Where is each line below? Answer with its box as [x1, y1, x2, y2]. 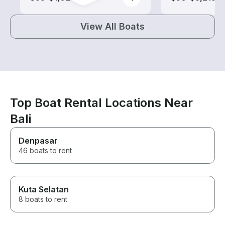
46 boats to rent [19, 146, 72, 155]
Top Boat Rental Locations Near [10, 95, 193, 110]
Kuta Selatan [19, 184, 69, 195]
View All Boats [80, 21, 145, 32]
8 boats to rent [19, 195, 67, 204]
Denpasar [19, 136, 58, 146]
